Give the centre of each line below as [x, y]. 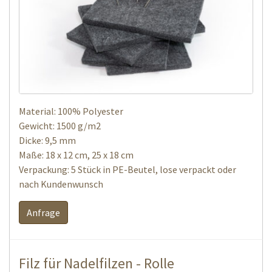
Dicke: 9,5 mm [47, 141]
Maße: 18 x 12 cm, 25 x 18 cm [76, 155]
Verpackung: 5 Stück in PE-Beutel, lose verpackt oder [127, 170]
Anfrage [43, 213]
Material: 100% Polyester [71, 111]
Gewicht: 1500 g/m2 [60, 126]
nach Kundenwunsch [61, 184]
